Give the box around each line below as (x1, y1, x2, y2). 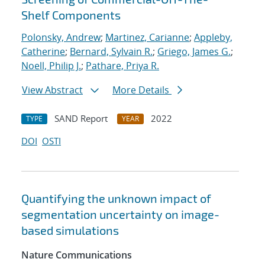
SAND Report (54, 112, 108, 125)
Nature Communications (21, 248, 132, 262)
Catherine (21, 45, 65, 59)
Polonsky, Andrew (21, 31, 101, 44)
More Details (112, 83, 172, 97)
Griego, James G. (157, 45, 231, 59)
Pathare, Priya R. (86, 59, 159, 73)
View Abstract (22, 83, 83, 97)
